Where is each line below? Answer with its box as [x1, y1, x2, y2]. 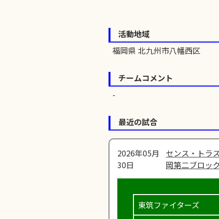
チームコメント [118, 71, 173, 84]
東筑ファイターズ [138, 198, 199, 211]
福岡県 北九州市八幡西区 [112, 44, 200, 56]
